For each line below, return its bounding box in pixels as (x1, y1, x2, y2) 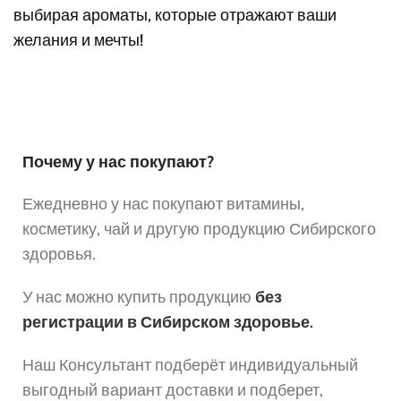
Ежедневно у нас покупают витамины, (22, 193, 304, 214)
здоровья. (22, 243, 96, 264)
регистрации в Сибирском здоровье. (22, 311, 313, 332)
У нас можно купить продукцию (22, 286, 252, 307)
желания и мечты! (13, 30, 143, 50)
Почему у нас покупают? (22, 151, 214, 172)
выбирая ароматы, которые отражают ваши (13, 4, 337, 25)
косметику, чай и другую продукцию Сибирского (22, 218, 376, 239)
